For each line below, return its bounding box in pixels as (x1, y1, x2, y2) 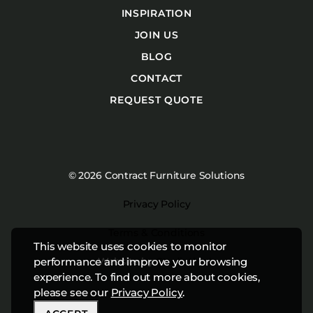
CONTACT (131, 71, 182, 85)
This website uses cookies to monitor (34, 240, 227, 253)
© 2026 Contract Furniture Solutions (68, 168, 245, 182)
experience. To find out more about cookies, (34, 270, 261, 284)
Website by (97, 254, 156, 268)
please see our (34, 286, 111, 299)
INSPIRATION (121, 6, 192, 20)
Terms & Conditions (108, 226, 205, 239)
